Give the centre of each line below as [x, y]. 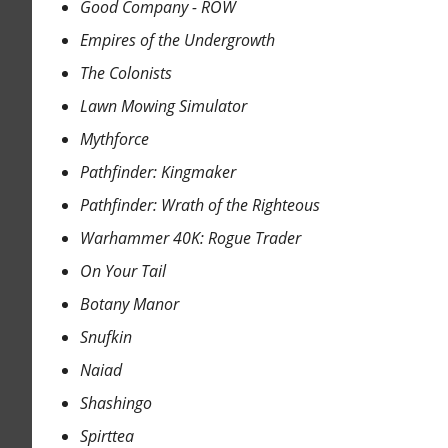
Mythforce [114, 139]
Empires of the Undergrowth [177, 40]
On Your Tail [122, 271]
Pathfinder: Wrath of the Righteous [199, 205]
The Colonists [125, 73]
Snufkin [105, 337]
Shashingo [115, 403]
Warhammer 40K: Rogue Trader [190, 238]
